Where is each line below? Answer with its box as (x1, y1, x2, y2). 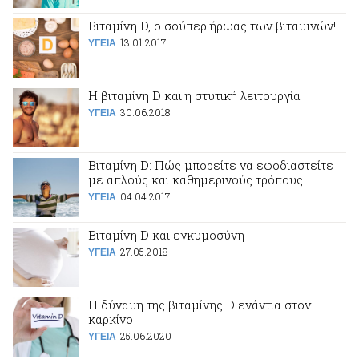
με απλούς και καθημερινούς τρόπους (88, 171, 303, 188)
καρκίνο (88, 311, 133, 327)
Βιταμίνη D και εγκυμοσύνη (88, 227, 244, 243)
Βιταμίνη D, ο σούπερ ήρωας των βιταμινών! (88, 18, 336, 34)
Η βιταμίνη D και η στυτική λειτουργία (88, 87, 301, 103)
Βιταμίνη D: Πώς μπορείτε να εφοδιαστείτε (88, 157, 333, 173)
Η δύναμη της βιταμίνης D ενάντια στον (88, 296, 311, 313)
